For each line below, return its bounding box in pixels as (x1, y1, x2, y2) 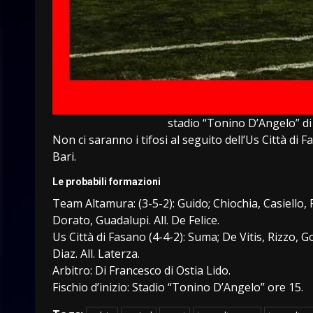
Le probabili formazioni (52, 175, 161, 187)
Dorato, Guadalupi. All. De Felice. (52, 212, 219, 228)
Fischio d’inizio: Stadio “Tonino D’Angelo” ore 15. (52, 279, 303, 295)
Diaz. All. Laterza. (52, 245, 140, 261)
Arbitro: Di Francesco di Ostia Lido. (52, 262, 231, 278)
